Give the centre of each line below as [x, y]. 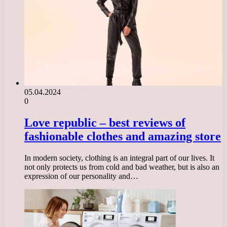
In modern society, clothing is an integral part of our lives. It [119, 158]
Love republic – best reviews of [105, 122]
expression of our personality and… [81, 176]
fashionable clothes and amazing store [123, 136]
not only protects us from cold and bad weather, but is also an [122, 167]
